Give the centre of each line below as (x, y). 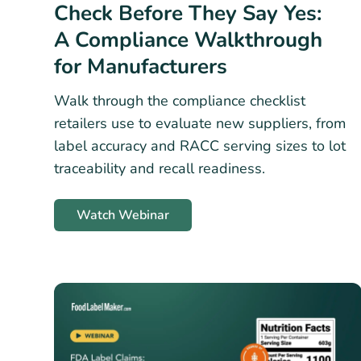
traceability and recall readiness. (160, 168)
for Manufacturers (141, 66)
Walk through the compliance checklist (180, 100)
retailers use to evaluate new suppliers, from (200, 123)
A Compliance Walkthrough (188, 39)
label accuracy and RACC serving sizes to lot (200, 145)
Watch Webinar (123, 216)
